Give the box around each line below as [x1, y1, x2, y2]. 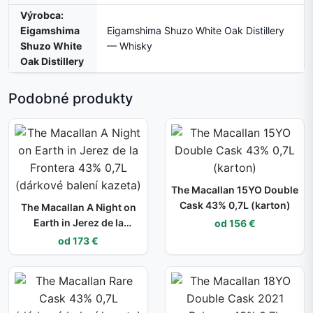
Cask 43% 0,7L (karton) [179, 199, 291, 212]
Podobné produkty [8, 90, 133, 108]
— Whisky [107, 40, 152, 52]
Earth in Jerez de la [33, 217, 124, 229]
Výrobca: [20, 9, 64, 22]
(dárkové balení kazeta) [22, 247, 135, 260]
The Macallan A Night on [20, 201, 136, 214]
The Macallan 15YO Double [171, 184, 298, 196]
